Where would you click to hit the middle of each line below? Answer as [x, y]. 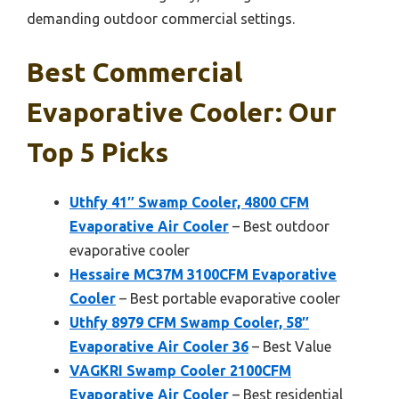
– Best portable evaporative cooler [228, 298]
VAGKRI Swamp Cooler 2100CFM [180, 370]
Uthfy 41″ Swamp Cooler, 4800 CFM [189, 202]
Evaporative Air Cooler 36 [159, 346]
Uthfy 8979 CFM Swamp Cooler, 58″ [189, 322]
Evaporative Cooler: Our [182, 112]
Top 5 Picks [98, 152]
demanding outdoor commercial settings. [161, 18]
